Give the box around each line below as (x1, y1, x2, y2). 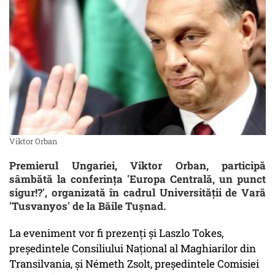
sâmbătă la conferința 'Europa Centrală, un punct (9, 172, 266, 187)
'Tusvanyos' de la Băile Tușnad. (9, 199, 166, 214)
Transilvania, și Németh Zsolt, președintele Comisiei (9, 257, 259, 271)
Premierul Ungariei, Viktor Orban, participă (9, 158, 266, 173)
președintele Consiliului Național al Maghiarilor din (9, 241, 256, 256)
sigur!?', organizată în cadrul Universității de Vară (9, 185, 266, 200)
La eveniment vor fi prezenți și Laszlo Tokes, (9, 226, 223, 241)
